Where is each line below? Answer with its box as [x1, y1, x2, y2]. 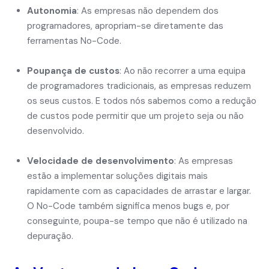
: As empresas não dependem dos [77, 5, 219, 17]
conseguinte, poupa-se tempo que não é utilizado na [27, 215, 247, 227]
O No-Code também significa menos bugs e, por [27, 200, 229, 212]
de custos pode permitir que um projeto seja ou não [27, 110, 244, 122]
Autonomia [27, 5, 77, 17]
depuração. [27, 230, 73, 242]
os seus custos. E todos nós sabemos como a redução [27, 95, 256, 107]
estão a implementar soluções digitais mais [27, 170, 208, 182]
